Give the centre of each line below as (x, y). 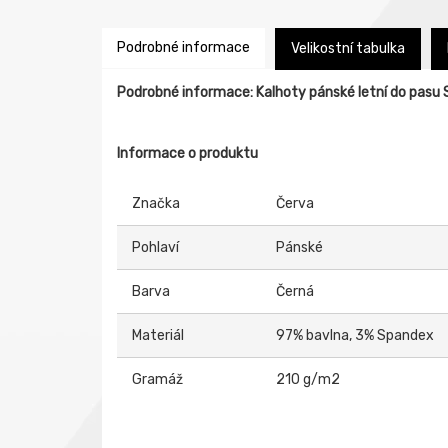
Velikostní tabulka (348, 48)
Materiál (158, 335)
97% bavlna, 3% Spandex (355, 335)
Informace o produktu (187, 153)
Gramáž (157, 379)
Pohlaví (155, 247)
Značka (156, 203)
